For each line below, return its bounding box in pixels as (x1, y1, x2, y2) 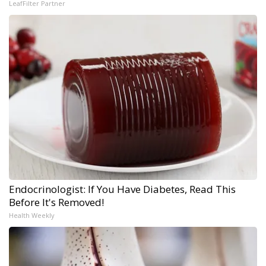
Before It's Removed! (9, 195, 104, 209)
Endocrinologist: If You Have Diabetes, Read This (9, 182, 236, 196)
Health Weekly (9, 210, 55, 220)
